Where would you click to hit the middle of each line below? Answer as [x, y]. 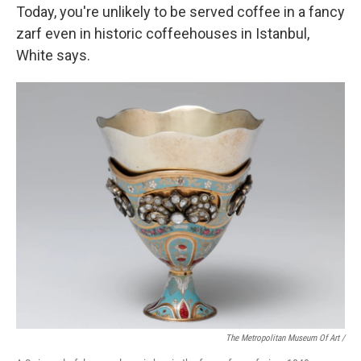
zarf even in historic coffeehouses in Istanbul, [163, 33]
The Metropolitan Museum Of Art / [285, 338]
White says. [53, 55]
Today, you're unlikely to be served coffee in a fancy [180, 12]
